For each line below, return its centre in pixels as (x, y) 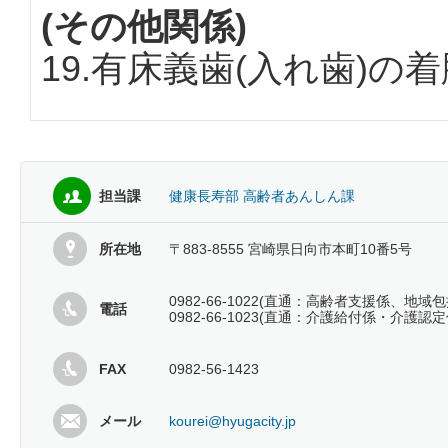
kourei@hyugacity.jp (232, 421)
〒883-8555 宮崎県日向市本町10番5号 (290, 249)
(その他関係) (144, 27)
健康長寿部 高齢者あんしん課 (262, 196)
